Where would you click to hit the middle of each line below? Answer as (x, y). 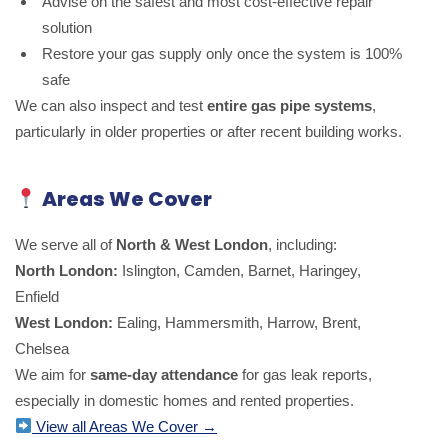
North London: (66, 270)
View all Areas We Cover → (125, 426)
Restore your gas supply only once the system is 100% (222, 53)
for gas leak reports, (305, 374)
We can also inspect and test (111, 105)
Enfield (37, 296)
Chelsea (42, 348)
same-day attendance (164, 374)
